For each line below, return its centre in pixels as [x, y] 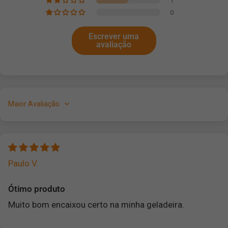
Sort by [19, 108]
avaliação [114, 44]
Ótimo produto [37, 189]
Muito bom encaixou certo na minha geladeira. [96, 204]
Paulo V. [23, 163]
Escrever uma [114, 36]
